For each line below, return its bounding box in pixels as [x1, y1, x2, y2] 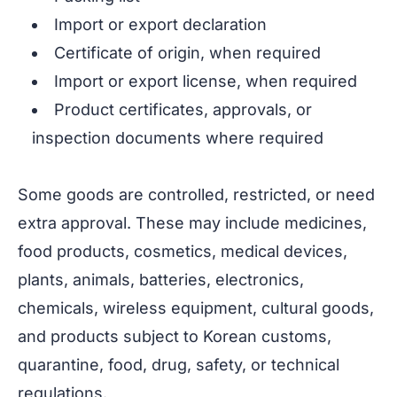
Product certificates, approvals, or [54, 100, 312, 120]
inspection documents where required [32, 128, 323, 148]
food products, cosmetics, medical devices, [18, 242, 347, 261]
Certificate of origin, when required [54, 43, 321, 63]
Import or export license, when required [54, 72, 357, 91]
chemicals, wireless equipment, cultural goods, [18, 299, 374, 318]
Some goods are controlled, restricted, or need [18, 185, 375, 205]
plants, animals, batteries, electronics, [18, 270, 304, 290]
